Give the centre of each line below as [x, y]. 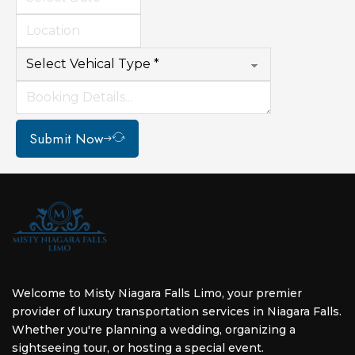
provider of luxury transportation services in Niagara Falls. [177, 311]
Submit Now [66, 138]
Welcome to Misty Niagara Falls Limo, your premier [157, 293]
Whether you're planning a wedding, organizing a [154, 329]
